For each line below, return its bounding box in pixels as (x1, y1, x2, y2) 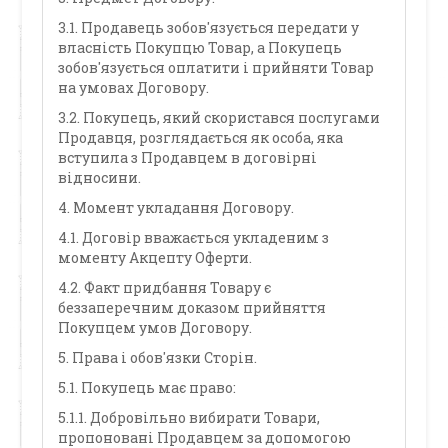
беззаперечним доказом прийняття (58, 298, 327, 317)
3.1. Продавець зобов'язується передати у (58, 18, 360, 37)
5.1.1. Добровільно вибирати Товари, (58, 408, 321, 427)
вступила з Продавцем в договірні (58, 148, 318, 167)
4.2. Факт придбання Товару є (58, 278, 272, 297)
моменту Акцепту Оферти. (58, 248, 253, 267)
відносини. (58, 168, 142, 187)
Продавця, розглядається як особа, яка (58, 128, 344, 147)
